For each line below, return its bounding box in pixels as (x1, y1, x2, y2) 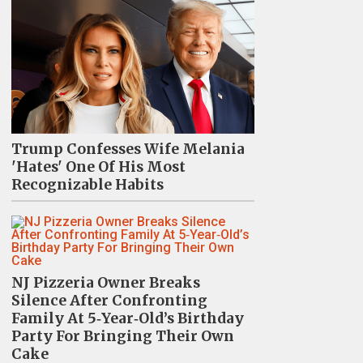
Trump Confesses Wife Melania (11, 139, 245, 158)
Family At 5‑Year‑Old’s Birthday (11, 309, 244, 327)
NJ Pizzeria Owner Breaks (11, 273, 200, 292)
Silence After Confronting (11, 291, 207, 310)
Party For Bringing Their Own (11, 327, 234, 345)
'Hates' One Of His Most (11, 157, 186, 176)
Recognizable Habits (11, 175, 164, 194)
